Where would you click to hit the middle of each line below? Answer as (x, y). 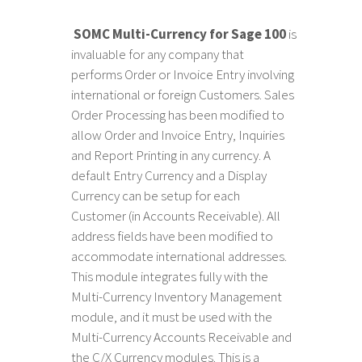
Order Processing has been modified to (178, 115)
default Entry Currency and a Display (169, 175)
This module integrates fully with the (170, 276)
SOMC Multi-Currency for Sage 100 (180, 34)
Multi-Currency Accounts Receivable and (182, 337)
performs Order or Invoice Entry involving (183, 74)
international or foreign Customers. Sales (183, 95)
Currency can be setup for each (156, 196)
